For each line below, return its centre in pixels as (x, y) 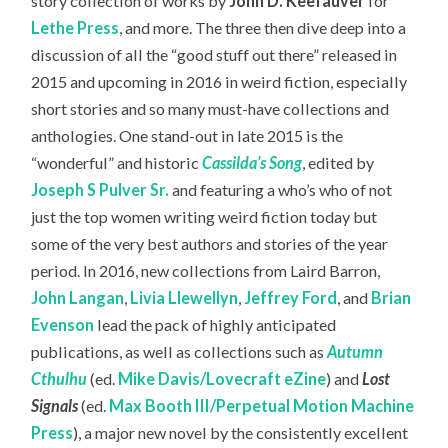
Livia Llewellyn (184, 297)
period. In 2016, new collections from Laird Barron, (206, 270)
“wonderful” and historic (117, 162)
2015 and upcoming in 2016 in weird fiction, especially (219, 81)
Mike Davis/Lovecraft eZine (222, 378)
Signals (55, 405)
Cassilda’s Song (252, 162)
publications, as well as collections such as (179, 351)
